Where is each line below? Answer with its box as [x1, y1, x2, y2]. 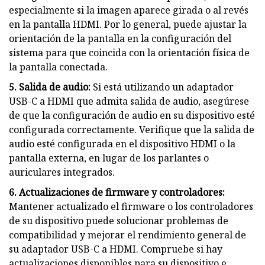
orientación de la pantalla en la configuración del [9, 31, 231, 45]
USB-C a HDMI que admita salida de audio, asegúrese [9, 94, 249, 108]
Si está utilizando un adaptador [91, 80, 234, 93]
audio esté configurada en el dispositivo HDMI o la [9, 137, 235, 150]
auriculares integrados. [9, 165, 115, 179]
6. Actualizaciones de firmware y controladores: [9, 185, 225, 199]
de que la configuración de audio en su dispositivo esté [9, 108, 255, 122]
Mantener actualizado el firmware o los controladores [9, 199, 253, 213]
